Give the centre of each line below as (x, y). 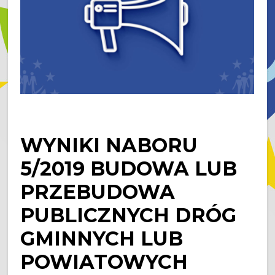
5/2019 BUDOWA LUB (129, 168)
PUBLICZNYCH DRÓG (129, 215)
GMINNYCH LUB (102, 238)
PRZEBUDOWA (98, 192)
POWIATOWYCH (104, 262)
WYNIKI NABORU (109, 145)
